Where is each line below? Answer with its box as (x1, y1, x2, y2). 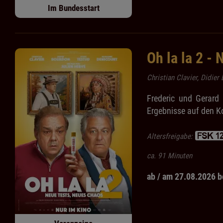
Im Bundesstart (47, 3, 100, 13)
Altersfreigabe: (147, 132, 195, 141)
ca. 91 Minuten (147, 151, 192, 161)
